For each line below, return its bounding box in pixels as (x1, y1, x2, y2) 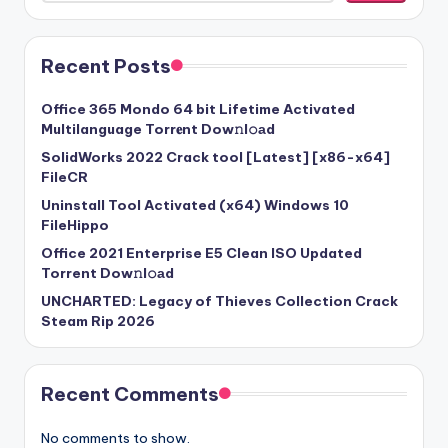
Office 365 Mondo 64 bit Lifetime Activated (41, 99, 355, 118)
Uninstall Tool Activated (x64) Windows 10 (41, 195, 349, 214)
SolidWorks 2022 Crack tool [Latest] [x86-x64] (41, 147, 390, 166)
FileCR (41, 167, 88, 186)
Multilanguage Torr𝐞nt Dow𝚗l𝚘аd (41, 119, 275, 138)
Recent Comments (41, 381, 219, 406)
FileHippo (41, 215, 109, 234)
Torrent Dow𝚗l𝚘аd (41, 263, 174, 282)
